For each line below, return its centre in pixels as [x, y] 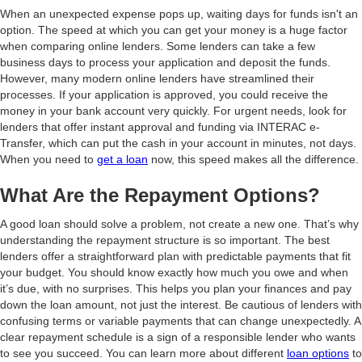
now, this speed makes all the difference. [253, 159]
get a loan [122, 159]
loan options [318, 353]
